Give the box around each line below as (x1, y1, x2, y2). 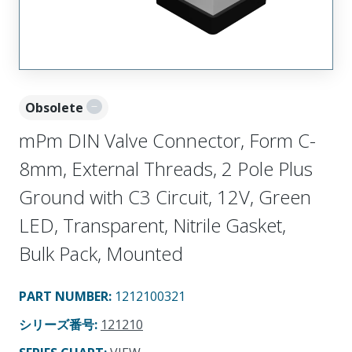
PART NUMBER (19, 287, 108, 305)
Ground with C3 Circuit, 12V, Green (19, 183, 311, 210)
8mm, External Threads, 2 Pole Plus (19, 155, 313, 181)
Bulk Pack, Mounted (19, 240, 183, 266)
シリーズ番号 (19, 315, 94, 333)
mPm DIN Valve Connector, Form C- (19, 126, 316, 153)
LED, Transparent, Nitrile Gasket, (19, 211, 286, 238)
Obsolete (25, 98, 83, 116)
